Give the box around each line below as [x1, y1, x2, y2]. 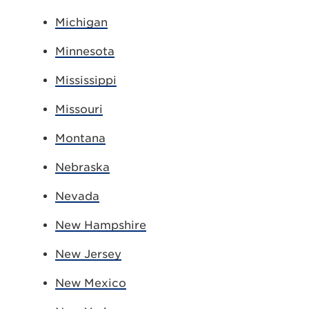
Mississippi [55, 74, 117, 87]
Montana [55, 132, 106, 145]
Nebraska [55, 161, 110, 174]
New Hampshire [55, 219, 146, 232]
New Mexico [55, 277, 126, 290]
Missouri [55, 103, 103, 116]
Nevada [55, 190, 99, 203]
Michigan [55, 16, 108, 29]
